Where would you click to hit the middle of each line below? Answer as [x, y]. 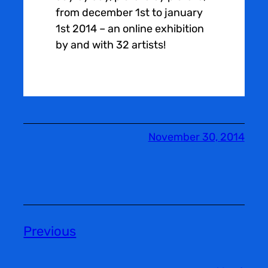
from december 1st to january [130, 13]
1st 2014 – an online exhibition [130, 29]
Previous [50, 232]
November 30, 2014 [196, 137]
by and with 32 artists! [111, 45]
